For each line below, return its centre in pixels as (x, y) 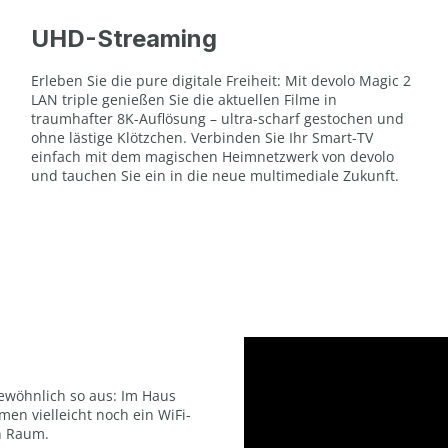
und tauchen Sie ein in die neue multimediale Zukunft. (214, 175)
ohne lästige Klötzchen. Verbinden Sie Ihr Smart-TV (201, 137)
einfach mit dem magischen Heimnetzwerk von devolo (212, 156)
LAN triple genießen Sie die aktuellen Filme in (183, 99)
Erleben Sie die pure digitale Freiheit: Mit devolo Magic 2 (220, 80)
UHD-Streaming (123, 38)
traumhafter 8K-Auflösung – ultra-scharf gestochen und (217, 118)
